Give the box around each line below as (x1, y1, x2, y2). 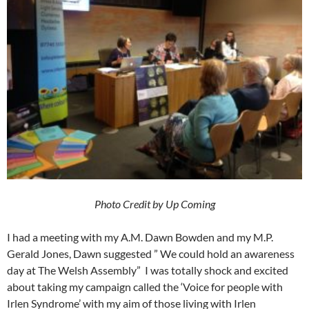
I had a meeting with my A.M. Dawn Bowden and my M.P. (7, 230, 273, 244)
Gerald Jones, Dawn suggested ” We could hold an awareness (7, 247, 295, 261)
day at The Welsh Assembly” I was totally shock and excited (7, 263, 288, 277)
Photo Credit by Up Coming (94, 197, 215, 211)
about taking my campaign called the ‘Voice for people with (7, 280, 283, 294)
